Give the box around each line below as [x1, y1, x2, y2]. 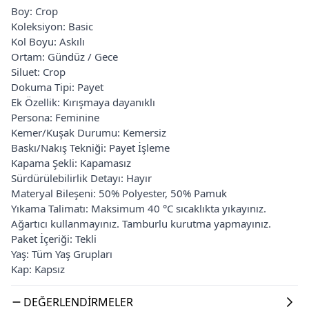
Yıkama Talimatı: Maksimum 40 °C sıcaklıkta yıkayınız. [11, 201, 266, 215]
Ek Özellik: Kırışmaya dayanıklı [11, 94, 155, 109]
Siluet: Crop [11, 64, 66, 79]
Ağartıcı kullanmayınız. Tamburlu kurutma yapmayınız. [11, 216, 271, 230]
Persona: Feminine [11, 110, 99, 124]
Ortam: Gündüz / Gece [11, 49, 118, 63]
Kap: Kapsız [11, 261, 65, 276]
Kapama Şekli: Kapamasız [11, 155, 131, 170]
